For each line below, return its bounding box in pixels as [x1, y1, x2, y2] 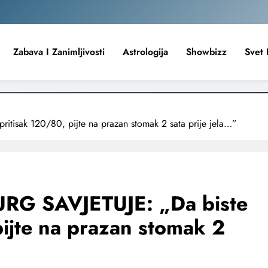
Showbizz [186, 45, 227, 59]
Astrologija [123, 45, 168, 59]
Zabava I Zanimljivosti [13, 45, 105, 59]
